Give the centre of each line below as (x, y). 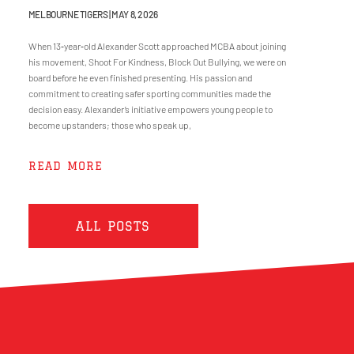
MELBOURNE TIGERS (69, 14)
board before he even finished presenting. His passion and (140, 77)
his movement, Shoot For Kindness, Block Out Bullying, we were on (157, 61)
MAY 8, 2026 (134, 14)
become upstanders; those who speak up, (109, 124)
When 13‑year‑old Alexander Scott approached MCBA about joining (157, 45)
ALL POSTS (113, 226)
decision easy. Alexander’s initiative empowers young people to (150, 109)
